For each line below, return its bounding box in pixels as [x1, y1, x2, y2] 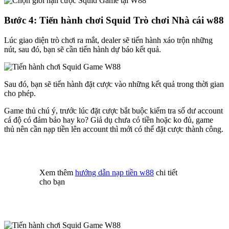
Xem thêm [39, 168, 75, 177]
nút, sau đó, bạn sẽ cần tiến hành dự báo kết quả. [4, 44, 161, 54]
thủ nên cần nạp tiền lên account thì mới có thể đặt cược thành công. [4, 124, 223, 133]
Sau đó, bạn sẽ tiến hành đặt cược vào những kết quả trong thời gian [4, 79, 224, 88]
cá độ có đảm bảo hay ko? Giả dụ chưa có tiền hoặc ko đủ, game [4, 115, 213, 124]
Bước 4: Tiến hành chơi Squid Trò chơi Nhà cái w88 [4, 14, 224, 26]
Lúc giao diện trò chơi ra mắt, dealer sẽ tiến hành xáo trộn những [4, 35, 213, 44]
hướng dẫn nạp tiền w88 [75, 168, 154, 177]
